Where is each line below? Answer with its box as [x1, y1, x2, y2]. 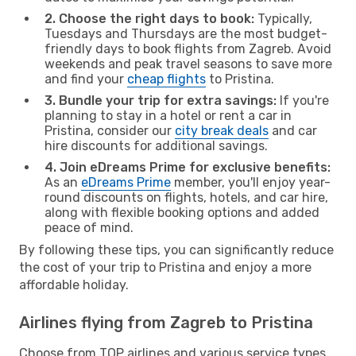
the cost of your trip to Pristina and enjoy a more [19, 259, 311, 275]
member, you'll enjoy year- [171, 174, 331, 190]
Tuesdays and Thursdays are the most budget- [44, 25, 327, 41]
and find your [44, 71, 127, 87]
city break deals [175, 122, 269, 138]
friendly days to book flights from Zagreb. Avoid [44, 41, 331, 56]
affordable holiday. [19, 277, 129, 292]
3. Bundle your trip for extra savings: [44, 92, 277, 108]
